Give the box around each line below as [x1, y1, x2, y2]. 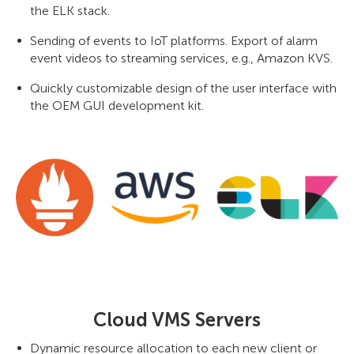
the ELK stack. [30, 2, 110, 18]
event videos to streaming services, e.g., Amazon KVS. [30, 50, 333, 66]
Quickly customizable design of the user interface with [30, 80, 337, 96]
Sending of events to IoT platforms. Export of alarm [30, 32, 318, 48]
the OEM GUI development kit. [30, 97, 204, 113]
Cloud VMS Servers [93, 308, 261, 332]
